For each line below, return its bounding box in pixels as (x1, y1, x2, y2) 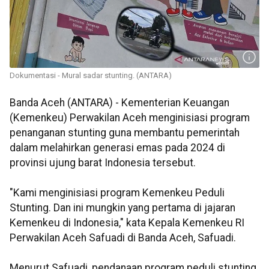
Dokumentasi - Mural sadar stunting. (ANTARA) (10, 71, 172, 80)
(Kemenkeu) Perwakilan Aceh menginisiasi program (10, 112, 250, 124)
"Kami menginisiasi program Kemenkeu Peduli (10, 187, 225, 199)
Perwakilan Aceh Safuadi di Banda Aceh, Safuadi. (10, 232, 236, 244)
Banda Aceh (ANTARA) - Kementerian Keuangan (10, 97, 229, 109)
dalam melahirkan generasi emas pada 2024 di (10, 142, 225, 154)
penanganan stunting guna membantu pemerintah (10, 127, 240, 139)
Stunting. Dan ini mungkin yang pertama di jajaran (10, 202, 235, 214)
